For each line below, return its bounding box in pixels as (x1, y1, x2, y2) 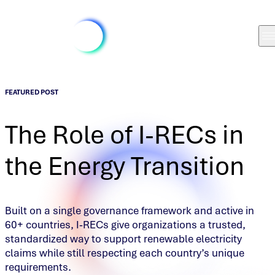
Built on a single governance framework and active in (5, 204, 254, 218)
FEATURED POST (5, 88, 58, 96)
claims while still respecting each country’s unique (5, 246, 244, 260)
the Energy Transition (5, 149, 244, 182)
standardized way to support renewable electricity (5, 232, 242, 246)
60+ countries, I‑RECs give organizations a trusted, (5, 218, 246, 232)
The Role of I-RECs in (5, 118, 244, 151)
